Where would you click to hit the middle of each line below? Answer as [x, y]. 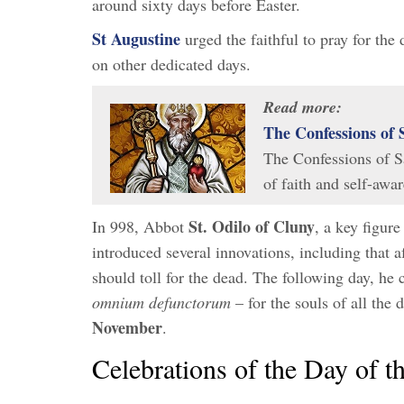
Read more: [303, 106]
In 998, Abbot [140, 226]
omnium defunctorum [161, 302]
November [127, 327]
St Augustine [136, 38]
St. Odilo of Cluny [252, 226]
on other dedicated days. [171, 64]
